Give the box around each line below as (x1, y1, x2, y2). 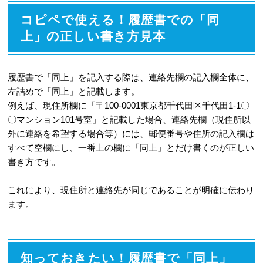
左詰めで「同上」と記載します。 (7, 86, 140, 96)
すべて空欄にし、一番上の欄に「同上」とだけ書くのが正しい (7, 142, 254, 153)
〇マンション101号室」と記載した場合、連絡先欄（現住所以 (7, 114, 251, 124)
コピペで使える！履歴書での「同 (21, 12, 220, 26)
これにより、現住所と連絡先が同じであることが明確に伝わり (7, 184, 254, 195)
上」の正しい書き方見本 (21, 29, 166, 43)
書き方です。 (7, 156, 60, 167)
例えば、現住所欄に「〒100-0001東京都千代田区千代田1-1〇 (7, 100, 249, 110)
